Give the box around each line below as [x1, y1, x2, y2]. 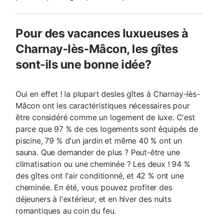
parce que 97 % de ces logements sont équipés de [16, 124, 198, 134]
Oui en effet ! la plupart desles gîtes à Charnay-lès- [16, 89, 200, 99]
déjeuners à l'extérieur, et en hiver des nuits [16, 194, 171, 204]
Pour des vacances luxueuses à [16, 26, 188, 40]
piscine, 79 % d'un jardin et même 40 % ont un [16, 136, 182, 145]
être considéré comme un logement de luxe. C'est [16, 112, 195, 122]
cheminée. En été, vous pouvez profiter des [16, 182, 172, 192]
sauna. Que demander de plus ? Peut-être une [16, 147, 180, 157]
